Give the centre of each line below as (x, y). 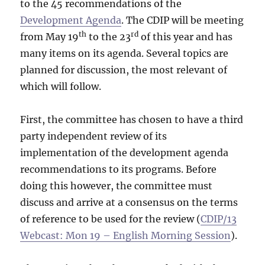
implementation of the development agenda (125, 152)
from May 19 (50, 36)
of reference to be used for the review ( (111, 219)
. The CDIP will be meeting (183, 20)
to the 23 (109, 36)
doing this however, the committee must (117, 185)
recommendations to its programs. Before (119, 169)
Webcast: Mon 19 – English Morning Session (126, 235)
